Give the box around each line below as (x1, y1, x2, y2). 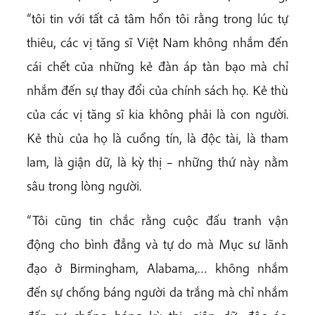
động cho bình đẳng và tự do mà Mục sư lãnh (27, 236, 288, 252)
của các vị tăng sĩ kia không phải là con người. (27, 105, 288, 122)
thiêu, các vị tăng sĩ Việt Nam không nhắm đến (27, 33, 288, 51)
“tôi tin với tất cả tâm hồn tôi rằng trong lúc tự (27, 9, 288, 27)
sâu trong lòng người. (27, 176, 141, 194)
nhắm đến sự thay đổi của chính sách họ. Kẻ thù (27, 81, 288, 98)
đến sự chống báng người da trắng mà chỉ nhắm (27, 283, 288, 300)
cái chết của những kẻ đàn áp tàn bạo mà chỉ (27, 57, 288, 75)
